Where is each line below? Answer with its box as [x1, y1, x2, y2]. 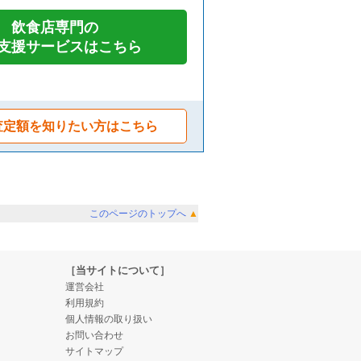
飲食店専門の [11, 19, 98, 35]
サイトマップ [65, 346, 123, 357]
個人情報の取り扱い [65, 313, 152, 325]
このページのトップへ [89, 208, 189, 219]
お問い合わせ [65, 330, 123, 341]
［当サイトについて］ [65, 264, 170, 276]
